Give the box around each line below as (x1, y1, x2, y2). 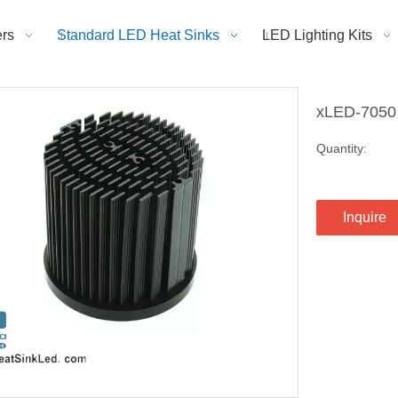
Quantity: (316, 140, 367, 155)
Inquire (343, 209, 386, 225)
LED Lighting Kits (262, 28, 372, 43)
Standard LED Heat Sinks (57, 28, 219, 43)
